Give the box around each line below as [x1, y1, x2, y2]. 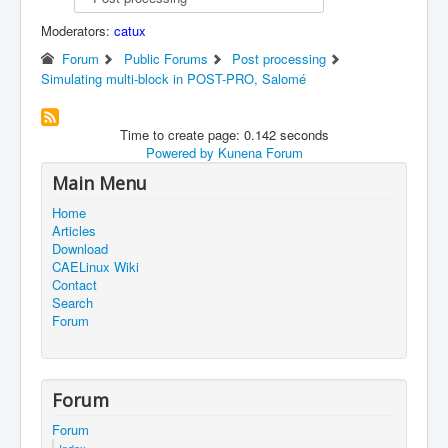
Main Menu [52, 170, 147, 195]
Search [52, 292, 93, 312]
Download [52, 238, 108, 258]
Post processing [232, 48, 327, 68]
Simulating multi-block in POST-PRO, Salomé [41, 68, 306, 88]
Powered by [145, 142, 214, 162]
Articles [52, 220, 96, 240]
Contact [52, 274, 97, 294]
